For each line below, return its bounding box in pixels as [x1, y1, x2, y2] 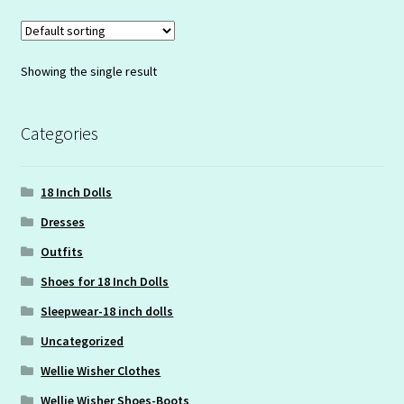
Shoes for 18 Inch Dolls [41, 273, 170, 290]
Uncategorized [41, 333, 124, 350]
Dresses [41, 214, 86, 231]
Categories [20, 121, 98, 144]
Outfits [41, 243, 84, 261]
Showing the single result [20, 62, 157, 79]
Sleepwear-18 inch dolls [41, 303, 174, 320]
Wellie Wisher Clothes [41, 363, 161, 380]
